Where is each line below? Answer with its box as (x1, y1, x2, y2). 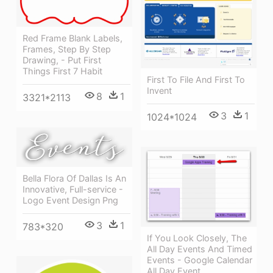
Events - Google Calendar (147, 255, 252, 266)
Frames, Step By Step (23, 44, 111, 55)
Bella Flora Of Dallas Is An (23, 172, 126, 183)
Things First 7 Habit (23, 66, 102, 77)
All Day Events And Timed (147, 244, 252, 255)
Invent (147, 85, 172, 96)
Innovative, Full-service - (23, 183, 123, 194)
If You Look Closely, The (147, 233, 247, 244)
